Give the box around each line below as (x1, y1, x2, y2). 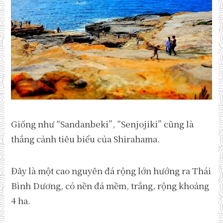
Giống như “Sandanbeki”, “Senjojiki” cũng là (11, 117, 194, 130)
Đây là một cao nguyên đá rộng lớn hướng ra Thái (11, 164, 212, 177)
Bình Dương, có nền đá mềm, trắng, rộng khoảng (11, 179, 210, 192)
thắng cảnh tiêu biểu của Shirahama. (11, 132, 160, 145)
